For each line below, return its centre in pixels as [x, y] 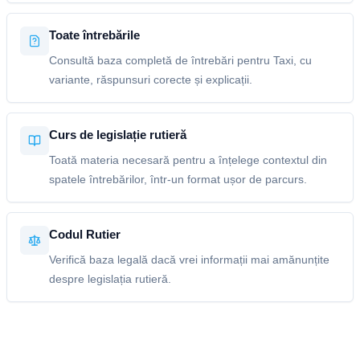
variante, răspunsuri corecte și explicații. [151, 80]
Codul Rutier [85, 234]
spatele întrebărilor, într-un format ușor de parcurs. [178, 179]
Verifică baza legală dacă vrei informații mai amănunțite [189, 260]
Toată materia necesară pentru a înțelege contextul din [188, 160]
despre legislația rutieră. [110, 279]
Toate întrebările [94, 35]
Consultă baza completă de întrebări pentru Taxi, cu [180, 60]
